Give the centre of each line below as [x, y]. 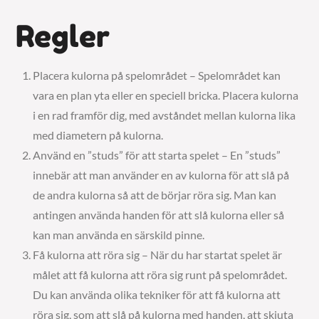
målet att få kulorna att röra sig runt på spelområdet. [160, 274]
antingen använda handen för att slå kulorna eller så [159, 215]
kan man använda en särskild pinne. [119, 235]
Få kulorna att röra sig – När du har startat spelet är [158, 255]
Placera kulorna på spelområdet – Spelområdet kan [157, 75]
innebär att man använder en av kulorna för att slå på [161, 175]
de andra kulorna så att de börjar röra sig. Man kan [155, 195]
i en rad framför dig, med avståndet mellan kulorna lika [164, 115]
